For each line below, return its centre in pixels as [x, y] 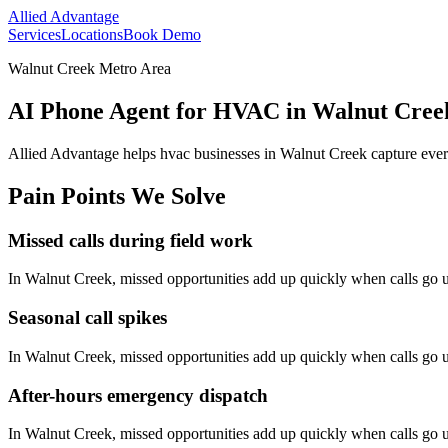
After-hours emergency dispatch [138, 395]
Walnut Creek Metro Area [89, 68]
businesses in [235, 153]
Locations [92, 34]
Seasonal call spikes [87, 318]
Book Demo [162, 34]
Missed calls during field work [130, 240]
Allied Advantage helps [84, 153]
